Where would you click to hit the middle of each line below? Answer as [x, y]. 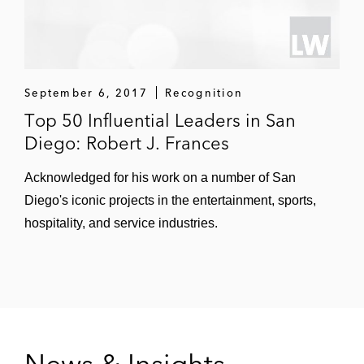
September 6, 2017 [87, 93]
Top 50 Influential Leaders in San [160, 120]
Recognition [204, 93]
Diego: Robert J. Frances [127, 143]
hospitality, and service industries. [121, 223]
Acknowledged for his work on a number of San [160, 178]
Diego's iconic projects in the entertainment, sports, [170, 200]
